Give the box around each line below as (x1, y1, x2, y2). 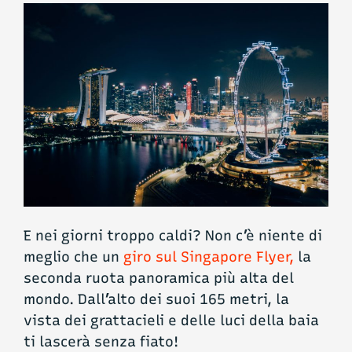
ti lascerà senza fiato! (24, 333, 178, 350)
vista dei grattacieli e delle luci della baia (24, 312, 319, 329)
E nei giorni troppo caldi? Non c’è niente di (24, 227, 322, 244)
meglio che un (24, 248, 123, 266)
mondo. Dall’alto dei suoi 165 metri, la (24, 291, 289, 308)
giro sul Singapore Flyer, (123, 248, 294, 266)
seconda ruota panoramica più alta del (24, 269, 294, 287)
